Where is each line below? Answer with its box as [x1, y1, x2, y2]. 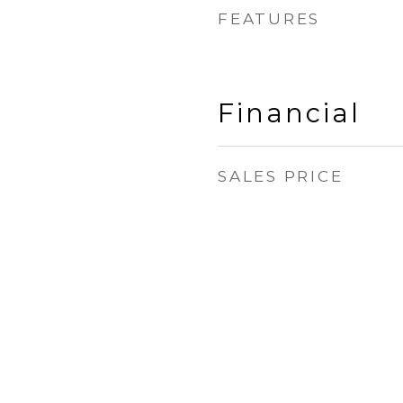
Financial [218, 97, 361, 129]
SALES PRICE [218, 167, 344, 185]
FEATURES [218, 10, 320, 28]
